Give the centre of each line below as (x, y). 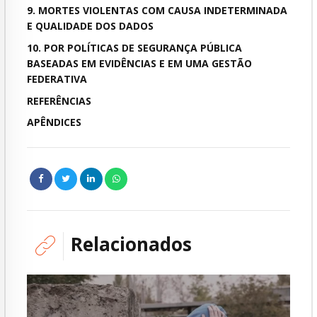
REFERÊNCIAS (59, 100)
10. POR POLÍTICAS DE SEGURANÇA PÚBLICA (134, 47)
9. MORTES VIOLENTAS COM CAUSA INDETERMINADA (157, 11)
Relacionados (131, 244)
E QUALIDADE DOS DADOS (90, 26)
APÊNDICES (54, 122)
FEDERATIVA (57, 79)
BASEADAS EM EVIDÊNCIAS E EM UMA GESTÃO (139, 63)
